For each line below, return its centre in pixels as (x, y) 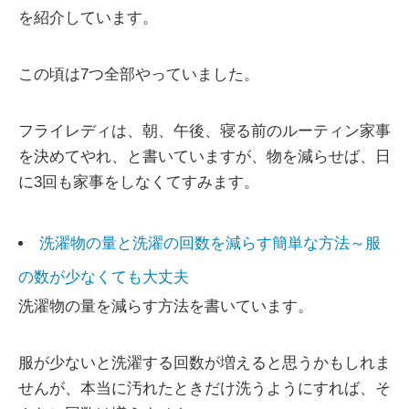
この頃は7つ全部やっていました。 (139, 74)
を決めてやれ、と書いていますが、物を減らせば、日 (204, 156)
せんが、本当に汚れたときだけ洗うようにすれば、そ (204, 388)
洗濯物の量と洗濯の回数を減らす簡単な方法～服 (210, 243)
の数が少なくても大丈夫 (104, 277)
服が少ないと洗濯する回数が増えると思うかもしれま (204, 362)
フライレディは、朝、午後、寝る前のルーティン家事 (204, 131)
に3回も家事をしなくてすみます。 (139, 182)
